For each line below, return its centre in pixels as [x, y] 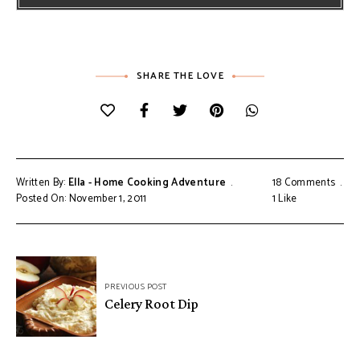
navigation [62, 294]
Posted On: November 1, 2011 [82, 199]
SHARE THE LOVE [180, 76]
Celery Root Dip [151, 304]
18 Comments [304, 183]
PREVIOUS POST [136, 287]
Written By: [42, 183]
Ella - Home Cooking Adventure [147, 183]
